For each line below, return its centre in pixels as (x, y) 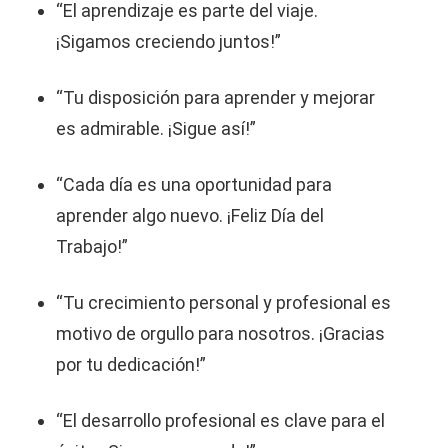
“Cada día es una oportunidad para (194, 184)
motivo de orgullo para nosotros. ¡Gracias (220, 333)
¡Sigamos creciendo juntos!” (168, 41)
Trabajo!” (92, 246)
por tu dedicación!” (131, 364)
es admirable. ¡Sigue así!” (156, 128)
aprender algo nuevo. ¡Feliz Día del (190, 215)
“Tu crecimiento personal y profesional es (223, 302)
